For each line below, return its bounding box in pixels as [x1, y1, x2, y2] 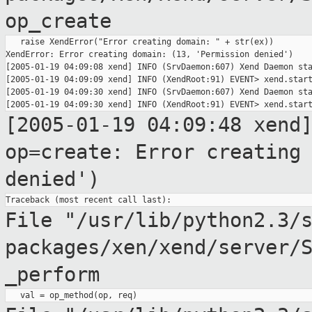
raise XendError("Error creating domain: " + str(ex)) [6, 37, 274, 47]
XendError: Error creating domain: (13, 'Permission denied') [6, 49, 293, 60]
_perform [5, 263, 100, 287]
